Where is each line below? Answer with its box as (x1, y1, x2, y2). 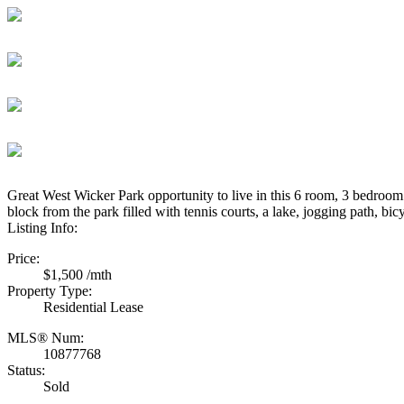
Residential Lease (43, 298, 143, 315)
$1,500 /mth (43, 266, 112, 282)
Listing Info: (7, 219, 78, 235)
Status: (7, 362, 45, 378)
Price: (7, 250, 40, 266)
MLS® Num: (7, 329, 84, 345)
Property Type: (7, 282, 92, 298)
